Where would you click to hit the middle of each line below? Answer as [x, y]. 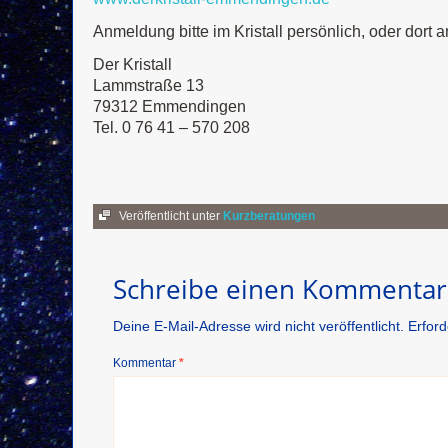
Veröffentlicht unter [169, 216]
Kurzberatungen [269, 216]
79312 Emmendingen [169, 106]
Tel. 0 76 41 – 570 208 [171, 127]
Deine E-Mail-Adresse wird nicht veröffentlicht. [258, 326]
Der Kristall [132, 64]
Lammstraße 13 [148, 85]
